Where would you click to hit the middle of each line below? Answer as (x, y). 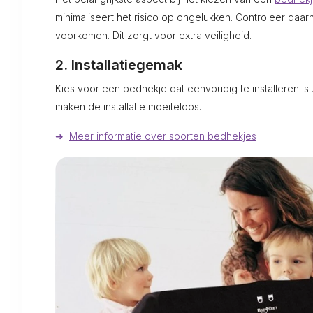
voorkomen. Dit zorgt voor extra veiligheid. (153, 36)
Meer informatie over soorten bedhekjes (163, 136)
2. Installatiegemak (119, 65)
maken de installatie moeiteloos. (128, 107)
